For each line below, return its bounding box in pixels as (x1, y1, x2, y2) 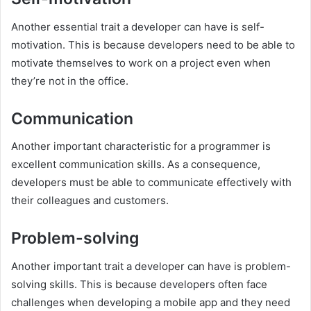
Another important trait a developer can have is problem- (11, 259, 291, 273)
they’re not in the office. (11, 74, 128, 87)
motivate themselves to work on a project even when (11, 56, 271, 69)
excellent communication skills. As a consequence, (11, 158, 260, 171)
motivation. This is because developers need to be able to (11, 37, 295, 51)
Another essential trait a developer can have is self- (11, 19, 264, 33)
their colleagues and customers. (11, 194, 169, 207)
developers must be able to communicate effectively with (11, 176, 292, 189)
